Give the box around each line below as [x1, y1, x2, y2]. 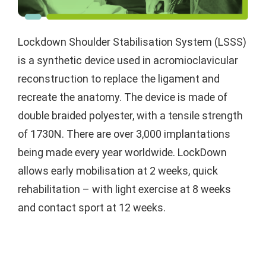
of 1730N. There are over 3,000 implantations [17, 127, 230, 140]
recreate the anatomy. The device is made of [17, 90, 227, 103]
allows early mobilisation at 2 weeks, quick [17, 164, 218, 177]
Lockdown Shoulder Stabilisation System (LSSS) [17, 35, 246, 48]
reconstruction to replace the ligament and [17, 72, 220, 85]
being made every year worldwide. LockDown [17, 145, 227, 159]
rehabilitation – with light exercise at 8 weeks [17, 182, 231, 195]
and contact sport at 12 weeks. [17, 201, 166, 214]
